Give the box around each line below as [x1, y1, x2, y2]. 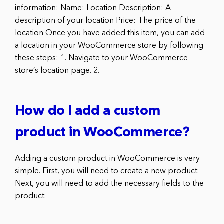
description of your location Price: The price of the [15, 17, 196, 25]
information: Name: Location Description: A [15, 4, 171, 13]
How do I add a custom [15, 105, 160, 119]
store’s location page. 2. [15, 67, 99, 75]
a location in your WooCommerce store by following [15, 42, 203, 50]
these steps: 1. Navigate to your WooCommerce [15, 54, 188, 63]
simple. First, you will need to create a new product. [15, 167, 199, 176]
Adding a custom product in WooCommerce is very [15, 155, 200, 163]
